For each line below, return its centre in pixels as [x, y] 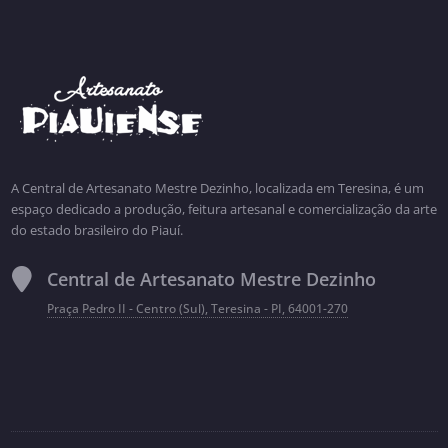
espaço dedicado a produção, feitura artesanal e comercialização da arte [223, 209]
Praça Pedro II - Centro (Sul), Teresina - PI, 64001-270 [197, 308]
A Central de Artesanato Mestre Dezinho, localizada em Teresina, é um [217, 188]
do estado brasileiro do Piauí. [96, 230]
